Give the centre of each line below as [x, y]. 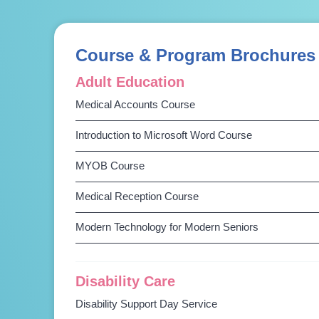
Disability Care [126, 281]
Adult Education [130, 82]
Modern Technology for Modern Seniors [167, 227]
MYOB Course [110, 166]
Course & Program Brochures [196, 55]
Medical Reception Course [137, 196]
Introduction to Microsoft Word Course [164, 135]
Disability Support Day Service [147, 304]
